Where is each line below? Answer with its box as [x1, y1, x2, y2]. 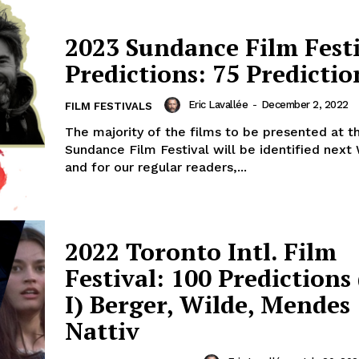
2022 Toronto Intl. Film [65, 235, 337, 268]
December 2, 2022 [260, 98, 349, 111]
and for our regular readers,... [65, 159, 247, 175]
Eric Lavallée [188, 98, 248, 111]
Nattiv [65, 314, 139, 347]
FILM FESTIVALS [65, 99, 152, 112]
